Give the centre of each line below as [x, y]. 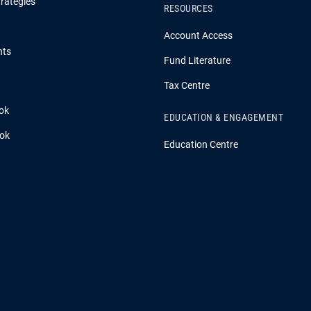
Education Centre [201, 145]
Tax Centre [187, 86]
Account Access [198, 36]
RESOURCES [188, 9]
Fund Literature [197, 61]
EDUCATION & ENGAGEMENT [224, 118]
